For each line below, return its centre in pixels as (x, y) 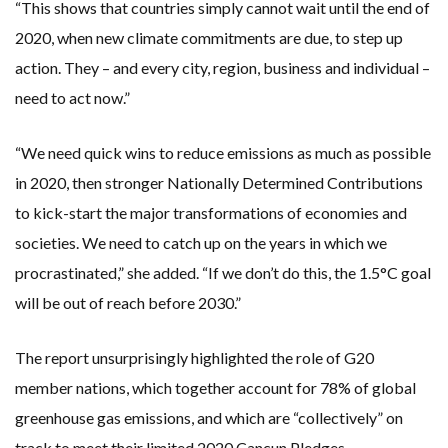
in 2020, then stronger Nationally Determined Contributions (219, 183)
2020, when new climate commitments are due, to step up (209, 38)
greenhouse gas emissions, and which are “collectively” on (209, 418)
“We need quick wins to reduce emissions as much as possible (223, 153)
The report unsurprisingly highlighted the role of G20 (194, 358)
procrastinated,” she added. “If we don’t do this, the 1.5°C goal (223, 273)
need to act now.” (72, 98)
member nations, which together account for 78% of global (215, 388)
